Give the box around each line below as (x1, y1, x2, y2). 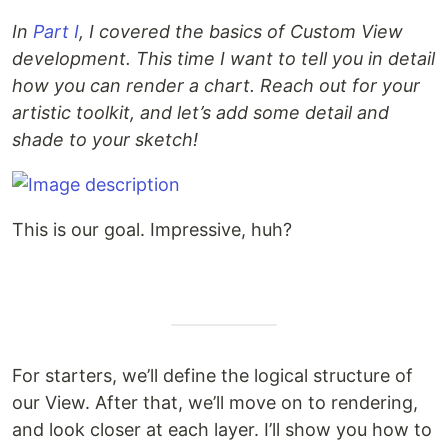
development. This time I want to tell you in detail (12, 48, 435, 70)
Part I (33, 21, 79, 43)
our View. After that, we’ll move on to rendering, (12, 392, 418, 414)
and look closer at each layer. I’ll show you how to (12, 419, 432, 441)
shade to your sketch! (12, 129, 198, 151)
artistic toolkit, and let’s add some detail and (12, 102, 389, 124)
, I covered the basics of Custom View (79, 21, 403, 43)
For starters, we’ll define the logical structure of (12, 365, 413, 387)
